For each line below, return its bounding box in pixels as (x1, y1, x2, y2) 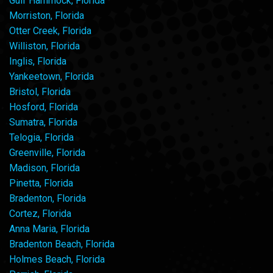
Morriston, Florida (9, 9, 84, 21)
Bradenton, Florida (9, 192, 86, 204)
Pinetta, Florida (9, 177, 73, 189)
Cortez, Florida (9, 207, 71, 219)
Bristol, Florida (9, 85, 71, 97)
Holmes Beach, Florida (9, 253, 105, 265)
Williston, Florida (9, 40, 80, 52)
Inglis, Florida (9, 55, 66, 67)
